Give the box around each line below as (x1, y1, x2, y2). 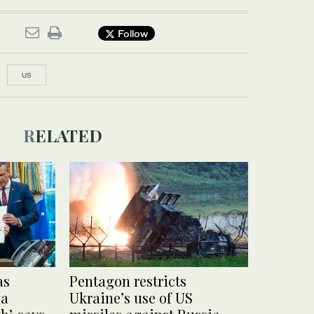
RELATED (34, 124, 102, 146)
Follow (115, 27, 148, 39)
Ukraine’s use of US (69, 288, 193, 308)
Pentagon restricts (69, 271, 186, 291)
